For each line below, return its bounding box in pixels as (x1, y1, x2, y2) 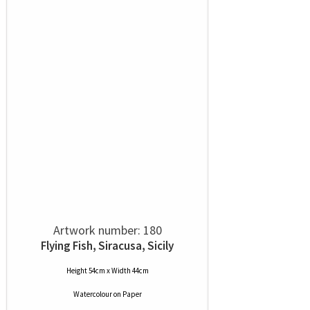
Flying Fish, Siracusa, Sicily (41, 238, 174, 254)
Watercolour (73, 289, 112, 300)
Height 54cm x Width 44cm (66, 266, 149, 276)
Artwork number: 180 (53, 222, 162, 239)
